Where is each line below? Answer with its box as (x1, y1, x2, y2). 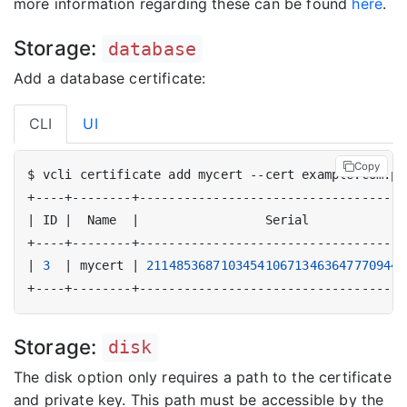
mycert (72, 258, 132, 273)
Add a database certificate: (14, 68, 206, 87)
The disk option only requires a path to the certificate (14, 367, 392, 386)
